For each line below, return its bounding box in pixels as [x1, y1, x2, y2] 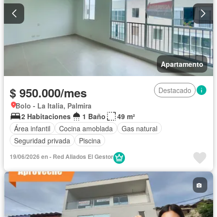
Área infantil [14, 123, 50, 133]
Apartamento [161, 59, 203, 69]
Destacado [158, 85, 191, 95]
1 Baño [82, 111, 106, 122]
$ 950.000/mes [10, 84, 87, 101]
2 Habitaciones [21, 111, 71, 122]
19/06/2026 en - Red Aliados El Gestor [10, 152, 113, 161]
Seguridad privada [14, 135, 70, 145]
